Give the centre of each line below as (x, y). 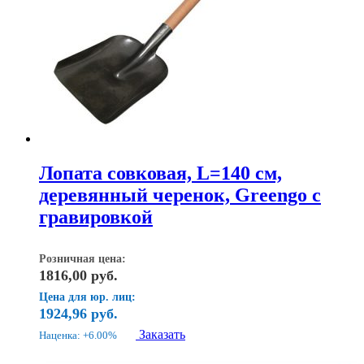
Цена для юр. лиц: (87, 297)
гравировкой (96, 217)
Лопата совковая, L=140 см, (160, 173)
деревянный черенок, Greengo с (180, 195)
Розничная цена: (82, 258)
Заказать (162, 334)
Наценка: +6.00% (78, 335)
